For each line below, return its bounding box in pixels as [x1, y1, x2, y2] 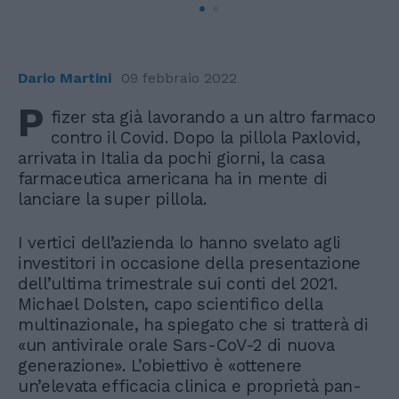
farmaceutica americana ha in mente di [18, 167, 329, 189]
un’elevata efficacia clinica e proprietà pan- [18, 375, 362, 396]
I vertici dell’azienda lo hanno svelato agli [18, 232, 341, 253]
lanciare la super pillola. [18, 188, 207, 209]
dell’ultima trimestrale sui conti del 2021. [18, 273, 338, 294]
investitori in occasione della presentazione [18, 252, 361, 273]
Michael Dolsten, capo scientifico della [18, 293, 323, 314]
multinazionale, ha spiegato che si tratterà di [18, 313, 369, 335]
